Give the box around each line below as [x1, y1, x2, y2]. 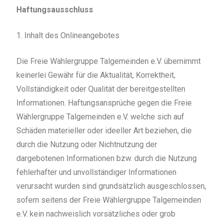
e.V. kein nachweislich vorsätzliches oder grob [16, 209, 175, 219]
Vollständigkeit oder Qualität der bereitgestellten [16, 84, 185, 94]
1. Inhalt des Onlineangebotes [16, 31, 119, 41]
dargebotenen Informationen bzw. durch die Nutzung [16, 154, 197, 164]
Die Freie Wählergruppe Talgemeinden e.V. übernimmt [16, 56, 201, 66]
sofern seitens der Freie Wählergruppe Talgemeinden [16, 195, 201, 205]
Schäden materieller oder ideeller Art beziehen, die [16, 126, 192, 136]
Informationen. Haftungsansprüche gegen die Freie [16, 98, 192, 108]
